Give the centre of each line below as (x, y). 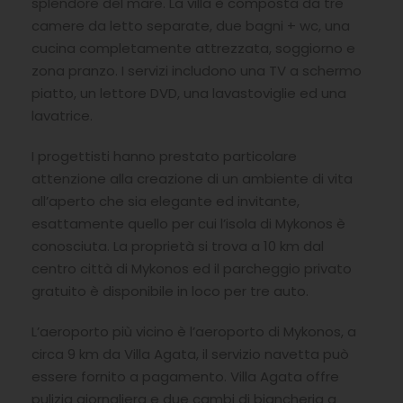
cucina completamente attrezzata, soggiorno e (193, 49)
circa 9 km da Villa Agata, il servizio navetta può (190, 354)
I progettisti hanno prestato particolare (164, 157)
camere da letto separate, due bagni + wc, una (191, 26)
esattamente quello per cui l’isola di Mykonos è (188, 224)
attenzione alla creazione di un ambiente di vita (192, 179)
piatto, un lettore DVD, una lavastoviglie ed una (189, 94)
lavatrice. (62, 116)
